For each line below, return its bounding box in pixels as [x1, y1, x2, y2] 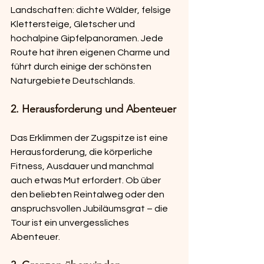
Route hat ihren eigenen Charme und [11, 48, 171, 58]
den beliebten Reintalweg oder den [11, 190, 166, 200]
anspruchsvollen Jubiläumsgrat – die [11, 204, 170, 214]
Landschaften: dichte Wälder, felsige [11, 5, 173, 15]
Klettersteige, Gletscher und [11, 19, 137, 29]
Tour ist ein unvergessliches [11, 218, 131, 228]
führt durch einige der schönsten [11, 62, 153, 72]
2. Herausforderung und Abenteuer [11, 103, 176, 116]
